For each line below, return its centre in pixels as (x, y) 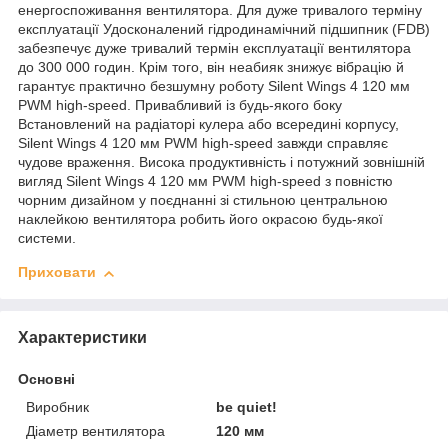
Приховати (57, 272)
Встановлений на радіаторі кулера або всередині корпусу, (208, 124)
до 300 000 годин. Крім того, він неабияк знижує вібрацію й (211, 67)
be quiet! (247, 407)
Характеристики (82, 338)
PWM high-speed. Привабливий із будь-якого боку (180, 105)
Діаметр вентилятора (95, 431)
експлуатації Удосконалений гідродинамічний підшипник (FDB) (224, 29)
